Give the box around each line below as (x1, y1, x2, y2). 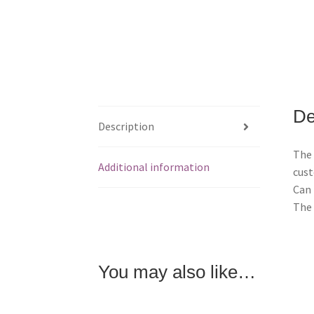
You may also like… (98, 261, 257, 282)
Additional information (98, 160, 210, 175)
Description (98, 119, 155, 134)
